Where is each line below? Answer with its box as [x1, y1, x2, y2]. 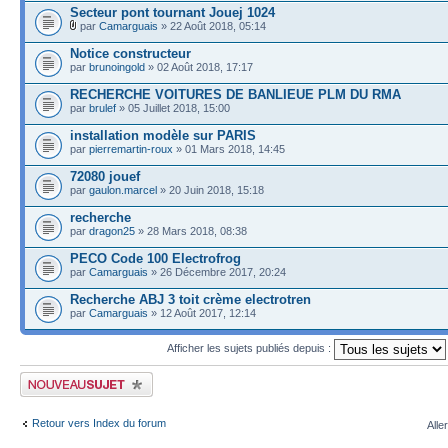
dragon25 [89, 224, 135, 237]
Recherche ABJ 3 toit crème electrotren [70, 291, 311, 307]
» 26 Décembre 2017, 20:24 [148, 265, 286, 278]
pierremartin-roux [89, 142, 173, 155]
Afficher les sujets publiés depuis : [167, 341, 334, 354]
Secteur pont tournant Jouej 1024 [70, 4, 275, 20]
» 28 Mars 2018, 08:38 [135, 224, 247, 237]
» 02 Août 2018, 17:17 [145, 60, 253, 73]
